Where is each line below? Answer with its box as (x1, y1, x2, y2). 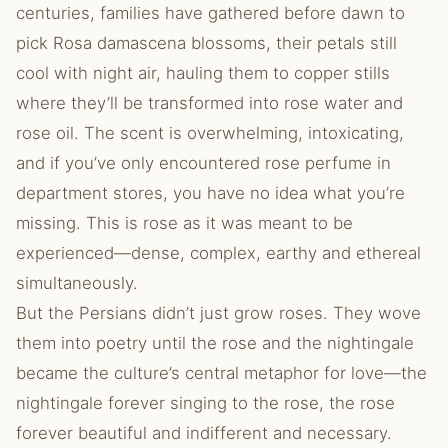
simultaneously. (16, 273, 138, 293)
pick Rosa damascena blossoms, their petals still (16, 33, 397, 53)
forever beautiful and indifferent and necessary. (16, 423, 392, 443)
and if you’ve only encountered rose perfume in (16, 153, 391, 173)
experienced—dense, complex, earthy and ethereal (16, 243, 421, 263)
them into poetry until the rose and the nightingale (16, 333, 414, 353)
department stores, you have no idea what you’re (16, 183, 405, 203)
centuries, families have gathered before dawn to (16, 3, 405, 23)
